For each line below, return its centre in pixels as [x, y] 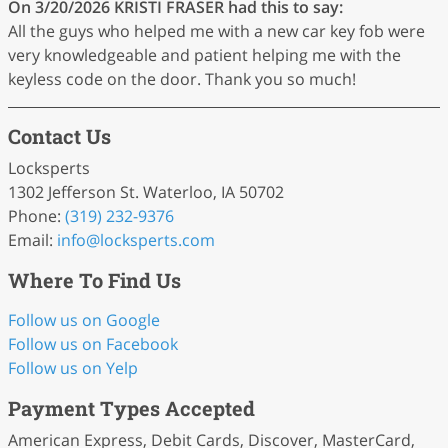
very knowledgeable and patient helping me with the [204, 55]
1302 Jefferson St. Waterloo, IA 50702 [146, 192]
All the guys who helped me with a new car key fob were [216, 31]
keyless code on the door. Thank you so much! [182, 79]
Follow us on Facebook [93, 344]
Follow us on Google [84, 320]
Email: [32, 240]
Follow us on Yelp [73, 368]
